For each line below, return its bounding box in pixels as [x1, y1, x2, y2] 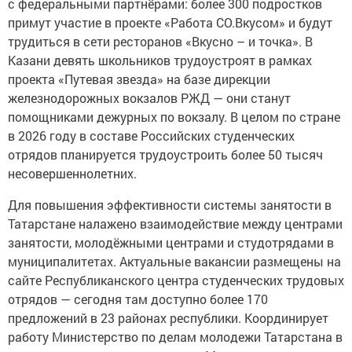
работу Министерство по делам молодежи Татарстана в [8, 328, 343, 346]
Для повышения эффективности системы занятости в [8, 196, 332, 214]
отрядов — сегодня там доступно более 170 [8, 291, 268, 308]
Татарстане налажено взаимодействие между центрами [8, 215, 343, 233]
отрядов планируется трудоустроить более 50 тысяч [8, 146, 323, 163]
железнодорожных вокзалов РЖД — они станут [8, 90, 291, 107]
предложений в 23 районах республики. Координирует [8, 310, 328, 327]
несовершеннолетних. [8, 165, 137, 182]
